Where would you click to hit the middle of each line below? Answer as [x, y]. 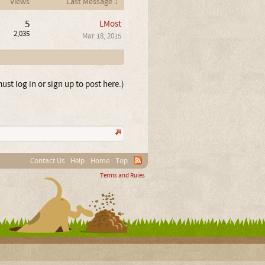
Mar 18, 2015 [101, 36]
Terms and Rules [122, 175]
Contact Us [47, 161]
